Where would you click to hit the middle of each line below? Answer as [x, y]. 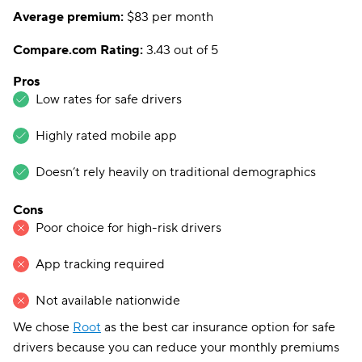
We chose [43, 327]
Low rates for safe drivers [109, 99]
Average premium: [70, 17]
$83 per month [170, 17]
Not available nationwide [108, 301]
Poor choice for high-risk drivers [128, 228]
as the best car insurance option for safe [218, 327]
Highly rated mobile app [106, 136]
